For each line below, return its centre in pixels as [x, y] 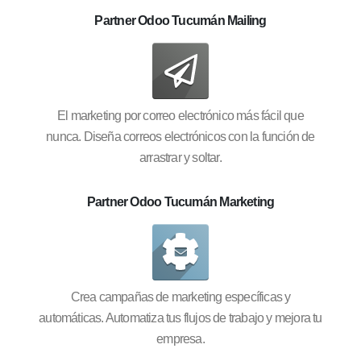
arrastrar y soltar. [180, 158]
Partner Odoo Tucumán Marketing [180, 202]
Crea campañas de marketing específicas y [180, 297]
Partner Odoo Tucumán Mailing [180, 21]
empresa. [180, 339]
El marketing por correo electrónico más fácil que [180, 116]
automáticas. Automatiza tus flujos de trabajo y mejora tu [180, 318]
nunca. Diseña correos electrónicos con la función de [180, 137]
